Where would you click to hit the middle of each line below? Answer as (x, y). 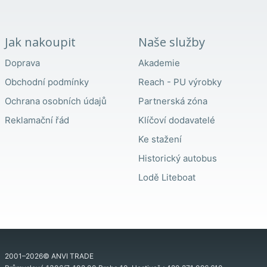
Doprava (22, 63)
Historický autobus (178, 159)
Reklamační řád (37, 120)
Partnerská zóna (173, 101)
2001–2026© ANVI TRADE (49, 256)
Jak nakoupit (40, 42)
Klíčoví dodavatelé (177, 120)
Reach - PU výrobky (180, 82)
